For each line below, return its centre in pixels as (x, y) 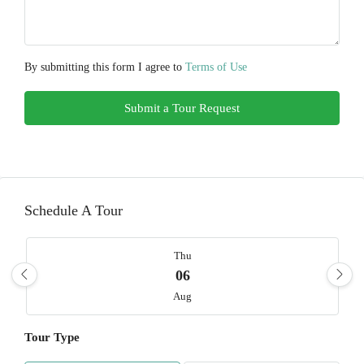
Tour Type (52, 337)
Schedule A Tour (74, 210)
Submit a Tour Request (182, 108)
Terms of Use (216, 67)
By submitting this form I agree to (105, 67)
